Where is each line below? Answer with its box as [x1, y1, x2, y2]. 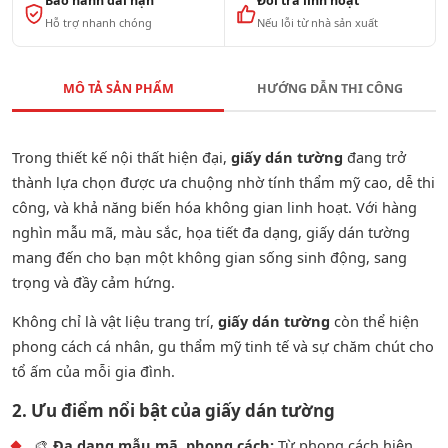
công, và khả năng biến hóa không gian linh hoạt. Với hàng [12, 196, 417, 217]
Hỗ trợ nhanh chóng [45, 15, 152, 31]
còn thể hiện [330, 311, 419, 332]
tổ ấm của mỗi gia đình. [12, 361, 175, 382]
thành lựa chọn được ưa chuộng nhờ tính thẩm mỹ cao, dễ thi [12, 171, 435, 192]
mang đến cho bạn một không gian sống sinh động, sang [12, 246, 407, 267]
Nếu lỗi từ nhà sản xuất [256, 15, 378, 31]
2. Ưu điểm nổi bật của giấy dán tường [12, 399, 335, 423]
